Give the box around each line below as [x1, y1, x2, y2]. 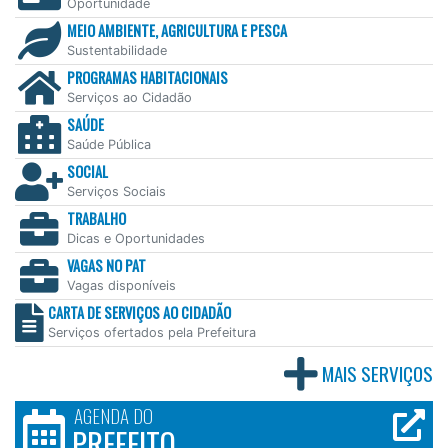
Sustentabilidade [67, 43, 167, 59]
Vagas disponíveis [67, 278, 176, 294]
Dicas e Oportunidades [67, 231, 205, 247]
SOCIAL [67, 161, 108, 183]
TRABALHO [67, 208, 126, 230]
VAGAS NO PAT [67, 255, 146, 277]
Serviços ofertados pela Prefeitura [48, 325, 256, 341]
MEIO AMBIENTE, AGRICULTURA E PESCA [67, 20, 287, 42]
